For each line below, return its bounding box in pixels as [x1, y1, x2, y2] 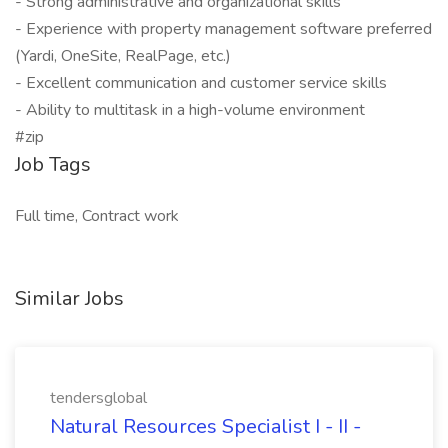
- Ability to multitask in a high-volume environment [15, 99, 365, 121]
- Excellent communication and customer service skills [15, 72, 387, 94]
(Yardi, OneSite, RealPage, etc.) [15, 45, 231, 67]
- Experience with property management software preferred [15, 18, 432, 40]
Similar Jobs [15, 285, 124, 312]
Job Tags [15, 151, 91, 178]
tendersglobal [50, 387, 147, 409]
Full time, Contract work [15, 205, 179, 227]
